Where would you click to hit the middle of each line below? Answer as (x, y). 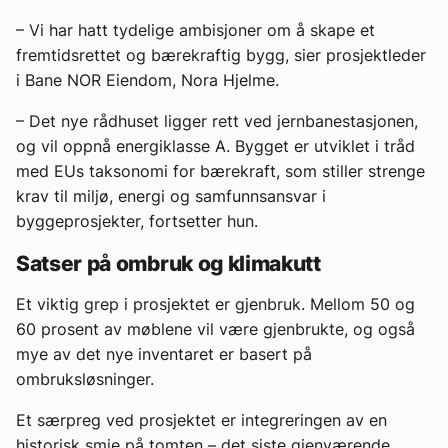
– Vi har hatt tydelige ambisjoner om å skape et (195, 29)
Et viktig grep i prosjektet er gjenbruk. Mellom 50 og (215, 304)
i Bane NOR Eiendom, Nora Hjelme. (147, 79)
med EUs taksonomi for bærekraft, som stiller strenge (220, 170)
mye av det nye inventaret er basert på (164, 354)
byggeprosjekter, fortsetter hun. (137, 220)
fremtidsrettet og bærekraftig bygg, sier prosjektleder (221, 54)
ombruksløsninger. (85, 379)
